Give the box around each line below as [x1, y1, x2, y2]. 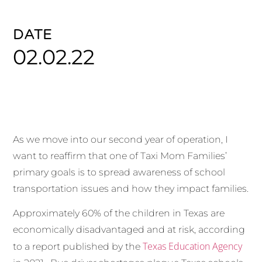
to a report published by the [13, 241, 143, 253]
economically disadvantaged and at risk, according [13, 224, 246, 236]
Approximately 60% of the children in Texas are [13, 208, 225, 219]
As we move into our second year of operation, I [13, 133, 229, 145]
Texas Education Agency [143, 240, 243, 253]
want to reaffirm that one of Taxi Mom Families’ [13, 150, 227, 161]
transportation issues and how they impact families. [13, 182, 249, 194]
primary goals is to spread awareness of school [13, 166, 226, 178]
